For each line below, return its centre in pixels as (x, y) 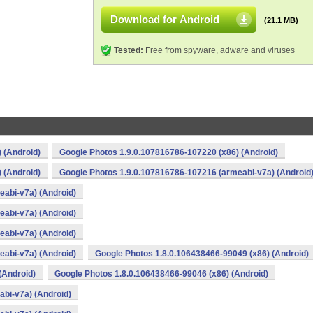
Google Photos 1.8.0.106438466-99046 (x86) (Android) (161, 274)
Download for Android (165, 19)
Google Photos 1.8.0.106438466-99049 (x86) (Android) (202, 254)
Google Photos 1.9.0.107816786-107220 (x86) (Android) (169, 152)
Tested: (129, 50)
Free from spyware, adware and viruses (219, 50)
